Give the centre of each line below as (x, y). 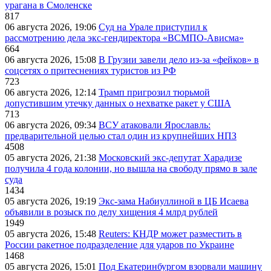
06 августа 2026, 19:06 (52, 27)
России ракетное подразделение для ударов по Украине (119, 245)
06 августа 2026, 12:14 (52, 93)
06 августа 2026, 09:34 (52, 125)
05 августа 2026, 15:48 (52, 234)
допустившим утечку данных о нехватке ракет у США (118, 103)
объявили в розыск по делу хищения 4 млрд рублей (111, 212)
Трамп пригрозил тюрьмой (154, 93)
